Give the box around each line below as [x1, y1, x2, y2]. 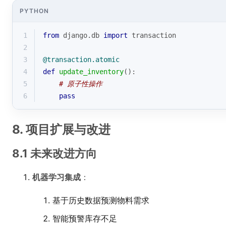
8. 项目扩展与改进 [12, 122, 110, 137]
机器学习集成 [32, 172, 81, 182]
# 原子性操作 [59, 80, 102, 88]
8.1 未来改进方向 [12, 147, 97, 160]
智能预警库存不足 [52, 213, 117, 223]
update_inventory [59, 68, 124, 76]
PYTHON [20, 7, 49, 15]
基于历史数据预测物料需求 [52, 195, 149, 205]
